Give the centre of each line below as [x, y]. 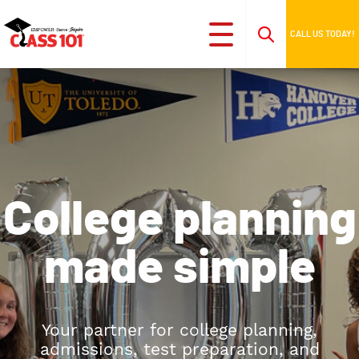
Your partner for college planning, [179, 330]
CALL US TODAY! [323, 34]
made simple [179, 268]
